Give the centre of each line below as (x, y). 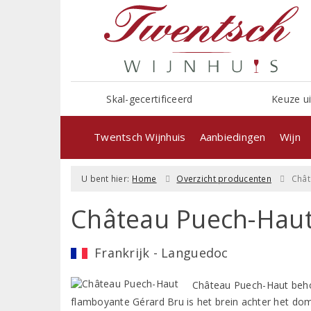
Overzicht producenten (224, 178)
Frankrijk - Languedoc (161, 252)
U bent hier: (106, 178)
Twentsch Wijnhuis (140, 136)
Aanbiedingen (233, 136)
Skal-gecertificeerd (150, 99)
